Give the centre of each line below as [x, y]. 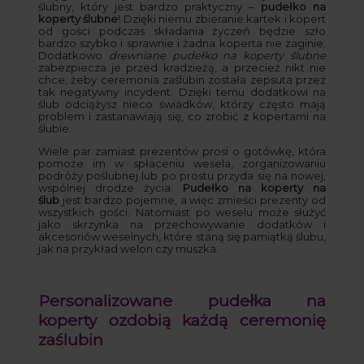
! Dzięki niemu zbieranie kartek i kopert [222, 18]
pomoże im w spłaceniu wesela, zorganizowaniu [182, 163]
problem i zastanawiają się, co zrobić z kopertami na [182, 116]
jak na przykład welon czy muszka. [128, 248]
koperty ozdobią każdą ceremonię [182, 320]
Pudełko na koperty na [255, 187]
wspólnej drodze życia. [110, 187]
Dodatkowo [73, 55]
